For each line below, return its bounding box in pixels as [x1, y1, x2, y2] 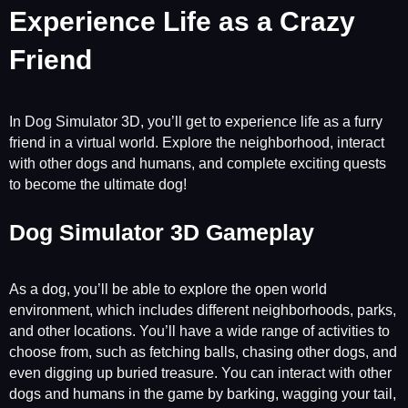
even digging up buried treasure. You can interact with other [9, 364, 392, 381]
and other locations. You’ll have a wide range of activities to [9, 322, 390, 339]
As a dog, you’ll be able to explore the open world [9, 280, 327, 297]
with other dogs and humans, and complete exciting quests [9, 155, 386, 171]
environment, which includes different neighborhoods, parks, [9, 301, 396, 318]
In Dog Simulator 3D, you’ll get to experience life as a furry [9, 113, 382, 129]
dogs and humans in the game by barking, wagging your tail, [9, 385, 396, 402]
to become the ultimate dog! [9, 176, 187, 192]
